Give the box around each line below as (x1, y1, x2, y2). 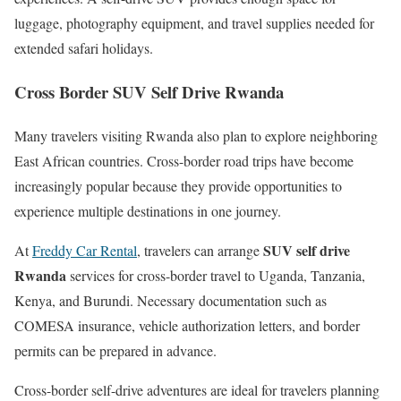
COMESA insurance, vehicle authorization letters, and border (14, 315, 360, 335)
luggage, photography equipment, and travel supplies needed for (14, 13, 374, 33)
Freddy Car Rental (32, 240, 137, 260)
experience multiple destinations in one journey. (14, 200, 281, 220)
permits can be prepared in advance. (14, 340, 217, 360)
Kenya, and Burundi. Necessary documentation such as (14, 290, 327, 310)
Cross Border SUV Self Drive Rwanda (14, 79, 284, 104)
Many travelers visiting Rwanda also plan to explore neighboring (14, 125, 378, 145)
